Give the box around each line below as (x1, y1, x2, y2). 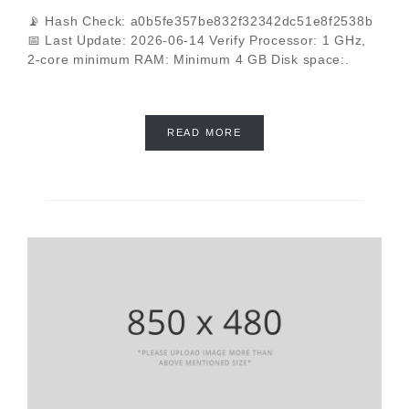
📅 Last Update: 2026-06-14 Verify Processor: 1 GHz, (27, 33, 367, 48)
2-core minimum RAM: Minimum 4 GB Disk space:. (27, 52, 350, 68)
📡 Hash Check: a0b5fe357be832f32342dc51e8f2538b (27, 14, 373, 29)
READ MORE (166, 127, 243, 139)
